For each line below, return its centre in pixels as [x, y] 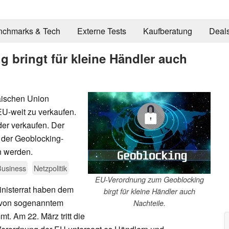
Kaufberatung [167, 31]
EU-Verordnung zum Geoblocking [149, 179]
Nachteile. [149, 203]
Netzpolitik [50, 168]
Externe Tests [101, 31]
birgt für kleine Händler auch [149, 191]
